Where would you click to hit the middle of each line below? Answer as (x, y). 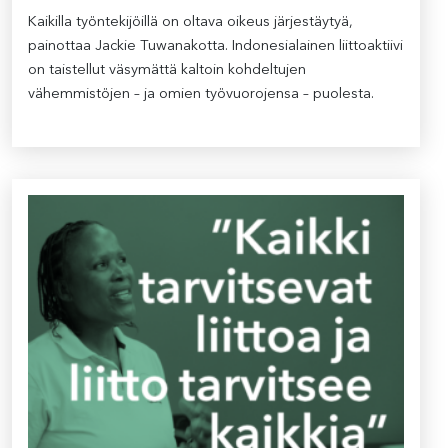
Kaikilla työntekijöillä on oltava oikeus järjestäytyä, (190, 22)
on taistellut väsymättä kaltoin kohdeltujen (167, 70)
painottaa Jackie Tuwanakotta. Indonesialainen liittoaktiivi (215, 46)
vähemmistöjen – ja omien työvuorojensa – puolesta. (201, 94)
